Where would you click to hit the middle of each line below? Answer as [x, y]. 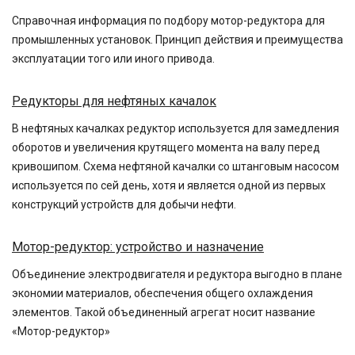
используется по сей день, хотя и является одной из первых [169, 185]
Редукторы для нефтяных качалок [114, 101]
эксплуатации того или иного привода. [113, 59]
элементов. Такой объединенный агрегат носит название [164, 312]
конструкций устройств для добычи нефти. [124, 204]
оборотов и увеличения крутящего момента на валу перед [166, 147]
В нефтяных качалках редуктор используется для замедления [176, 128]
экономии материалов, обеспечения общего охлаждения [162, 293]
